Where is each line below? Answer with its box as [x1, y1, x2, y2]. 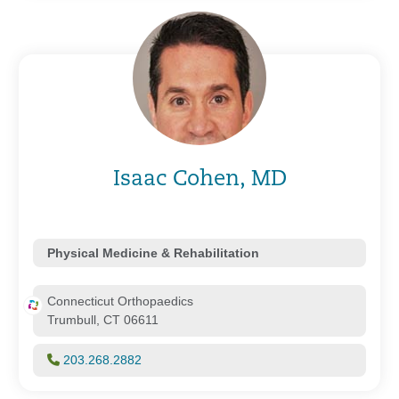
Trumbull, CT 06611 [47, 312, 159, 327]
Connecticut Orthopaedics [47, 293, 193, 308]
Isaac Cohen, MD [112, 168, 287, 191]
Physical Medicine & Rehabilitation [47, 245, 259, 260]
